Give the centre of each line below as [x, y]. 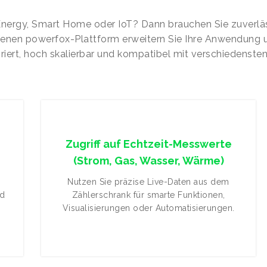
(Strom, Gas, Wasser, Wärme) [148, 161]
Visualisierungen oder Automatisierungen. [148, 208]
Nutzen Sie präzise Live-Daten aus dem [148, 182]
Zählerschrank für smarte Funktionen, [148, 195]
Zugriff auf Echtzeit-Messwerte [148, 144]
